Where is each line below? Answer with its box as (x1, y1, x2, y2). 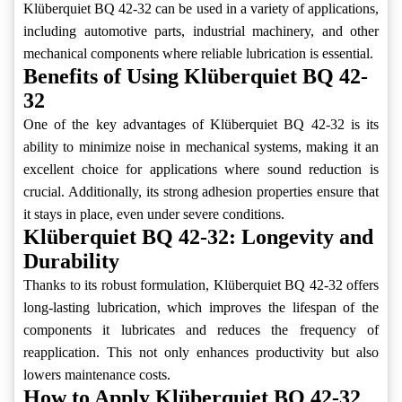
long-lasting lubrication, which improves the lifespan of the (23, 300, 379, 316)
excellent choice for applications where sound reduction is (23, 162, 379, 178)
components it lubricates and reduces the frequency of (23, 322, 379, 338)
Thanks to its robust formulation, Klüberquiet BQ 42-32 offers (23, 277, 379, 293)
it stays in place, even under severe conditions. (23, 206, 284, 223)
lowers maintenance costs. (23, 367, 170, 383)
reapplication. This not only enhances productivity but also (23, 345, 379, 361)
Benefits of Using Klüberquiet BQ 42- (23, 65, 368, 89)
